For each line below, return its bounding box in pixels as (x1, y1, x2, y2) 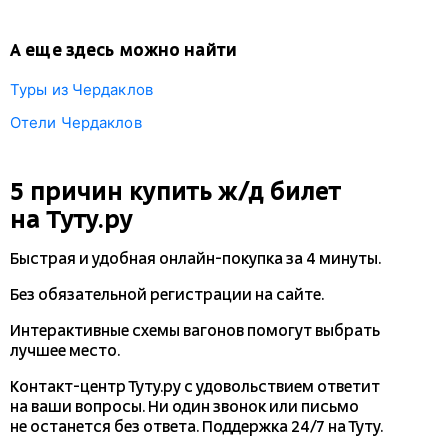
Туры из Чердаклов (10, 80, 153, 99)
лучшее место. (10, 342, 120, 360)
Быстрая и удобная (10, 250, 159, 268)
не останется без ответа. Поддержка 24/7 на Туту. (10, 418, 383, 436)
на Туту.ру (10, 205, 133, 234)
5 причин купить (10, 177, 218, 206)
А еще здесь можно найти (10, 40, 237, 60)
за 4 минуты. (283, 250, 381, 268)
